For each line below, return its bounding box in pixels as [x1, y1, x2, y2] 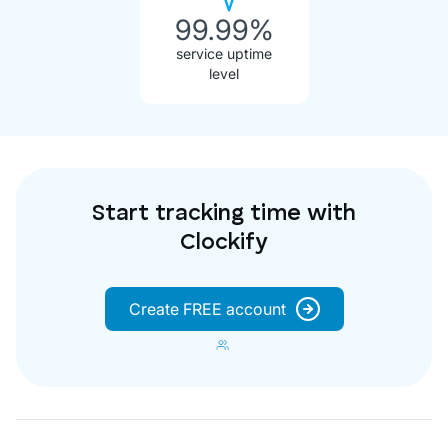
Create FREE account [128, 298, 286, 319]
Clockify [180, 231, 268, 255]
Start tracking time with [92, 202, 356, 226]
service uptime [176, 44, 272, 62]
